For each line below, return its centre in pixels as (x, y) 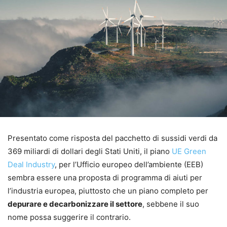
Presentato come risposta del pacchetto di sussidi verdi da (112, 138)
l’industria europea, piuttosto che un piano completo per (108, 191)
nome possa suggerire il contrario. (69, 217)
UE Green (189, 151)
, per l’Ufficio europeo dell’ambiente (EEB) (129, 164)
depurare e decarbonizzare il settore (75, 204)
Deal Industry (31, 164)
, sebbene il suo (171, 204)
